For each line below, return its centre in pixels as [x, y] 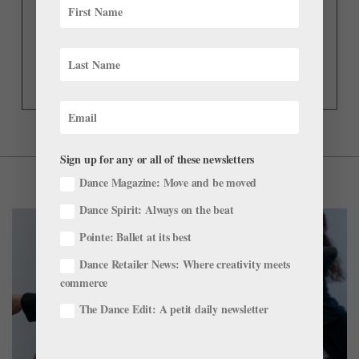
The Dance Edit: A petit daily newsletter [173, 309]
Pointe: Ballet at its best [135, 236]
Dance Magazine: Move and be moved [168, 183]
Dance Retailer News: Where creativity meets [185, 264]
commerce [84, 282]
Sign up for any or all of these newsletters [157, 159]
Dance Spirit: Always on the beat [156, 210]
